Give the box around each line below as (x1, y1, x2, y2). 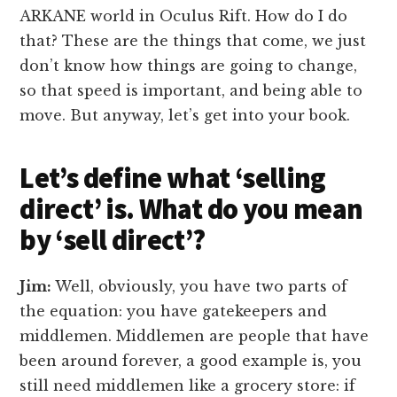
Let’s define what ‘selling (19, 160, 326, 197)
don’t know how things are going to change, (19, 57, 358, 75)
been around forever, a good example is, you (19, 352, 362, 370)
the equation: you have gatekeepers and (19, 302, 328, 321)
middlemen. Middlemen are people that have (19, 327, 370, 346)
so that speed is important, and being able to (19, 82, 363, 100)
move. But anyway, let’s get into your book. (19, 106, 351, 125)
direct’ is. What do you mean (19, 191, 363, 228)
